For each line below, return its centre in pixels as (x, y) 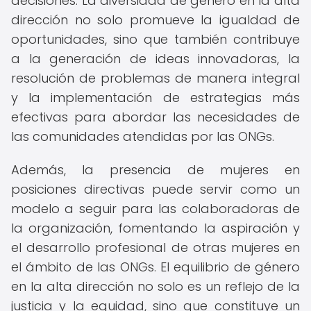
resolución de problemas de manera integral (155, 78)
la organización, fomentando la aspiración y (155, 228)
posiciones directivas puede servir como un (155, 189)
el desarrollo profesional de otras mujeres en (155, 247)
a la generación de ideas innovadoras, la (155, 59)
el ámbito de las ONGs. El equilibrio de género (155, 267)
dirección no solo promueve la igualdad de (155, 20)
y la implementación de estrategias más (155, 98)
